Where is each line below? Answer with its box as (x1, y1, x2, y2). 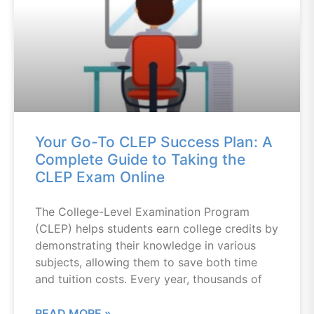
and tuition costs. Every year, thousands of (35, 272, 262, 286)
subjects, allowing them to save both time (35, 255, 257, 269)
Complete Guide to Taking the (35, 151, 245, 168)
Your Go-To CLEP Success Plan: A (35, 133, 273, 151)
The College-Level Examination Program (35, 205, 250, 219)
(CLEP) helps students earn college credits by (35, 221, 278, 235)
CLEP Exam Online (35, 168, 165, 186)
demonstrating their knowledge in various (35, 238, 256, 252)
